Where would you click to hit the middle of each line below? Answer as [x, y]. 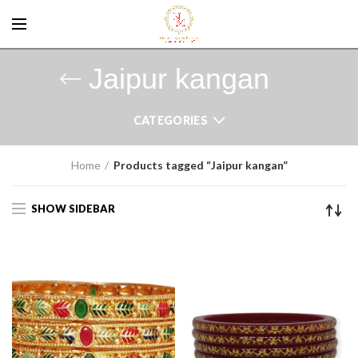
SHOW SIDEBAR [73, 208]
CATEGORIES [170, 120]
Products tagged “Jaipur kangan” [200, 165]
